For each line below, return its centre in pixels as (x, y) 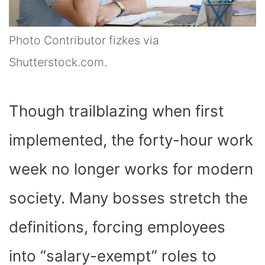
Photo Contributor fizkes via (84, 40)
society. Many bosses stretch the (128, 198)
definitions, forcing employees (117, 227)
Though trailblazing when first (116, 111)
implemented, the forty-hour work (131, 140)
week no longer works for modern (131, 169)
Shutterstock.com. (58, 62)
